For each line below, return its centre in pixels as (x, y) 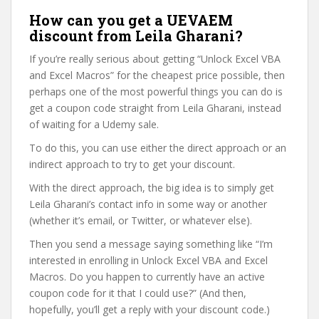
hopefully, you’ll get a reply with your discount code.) (150, 309)
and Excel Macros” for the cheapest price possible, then (157, 75)
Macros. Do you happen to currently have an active (147, 276)
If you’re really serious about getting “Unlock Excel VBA (155, 58)
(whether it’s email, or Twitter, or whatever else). (141, 220)
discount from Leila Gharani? (136, 35)
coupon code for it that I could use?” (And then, (138, 293)
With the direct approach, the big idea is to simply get (152, 187)
